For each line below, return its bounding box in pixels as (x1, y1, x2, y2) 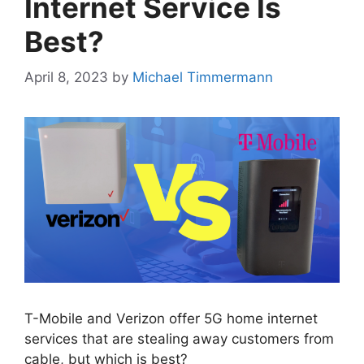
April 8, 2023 (24, 69, 108, 86)
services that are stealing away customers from (24, 331, 334, 348)
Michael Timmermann (132, 69, 273, 86)
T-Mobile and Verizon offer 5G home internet (24, 310, 318, 327)
